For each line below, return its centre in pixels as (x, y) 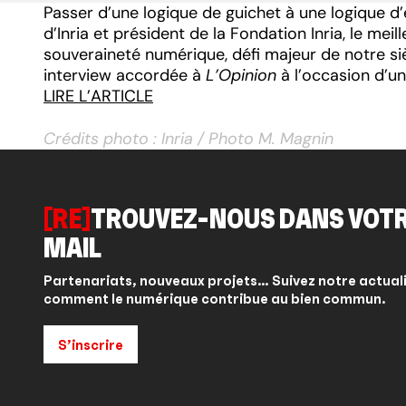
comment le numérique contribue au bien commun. (215, 298)
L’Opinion (241, 75)
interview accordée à (125, 75)
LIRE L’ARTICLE (98, 96)
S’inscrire (91, 344)
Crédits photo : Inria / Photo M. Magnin (188, 138)
